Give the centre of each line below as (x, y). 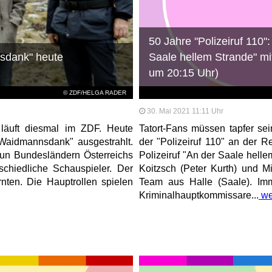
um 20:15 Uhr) (184, 73)
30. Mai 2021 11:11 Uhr (185, 111)
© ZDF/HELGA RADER (95, 92)
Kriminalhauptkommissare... (199, 195)
